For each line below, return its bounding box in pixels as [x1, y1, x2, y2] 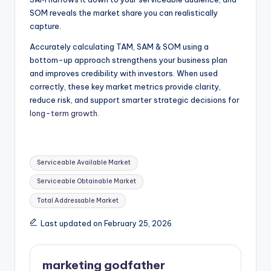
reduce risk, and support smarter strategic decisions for [30, 95, 240, 105]
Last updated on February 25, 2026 [40, 218, 172, 228]
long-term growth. [30, 108, 99, 119]
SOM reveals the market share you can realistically [30, 8, 218, 18]
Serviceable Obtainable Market [37, 177, 137, 186]
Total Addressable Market [37, 196, 119, 204]
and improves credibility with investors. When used [30, 68, 218, 79]
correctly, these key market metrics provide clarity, [30, 82, 221, 92]
